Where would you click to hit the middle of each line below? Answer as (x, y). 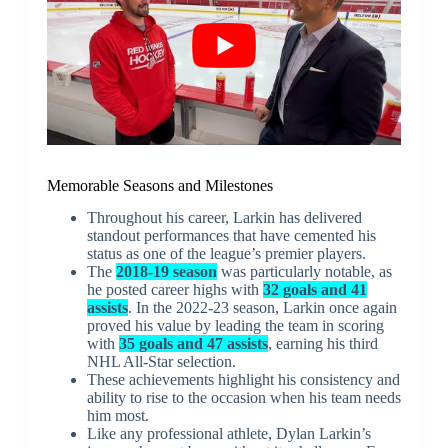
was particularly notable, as (304, 272)
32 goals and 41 (314, 290)
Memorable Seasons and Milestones (159, 185)
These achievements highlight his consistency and (243, 380)
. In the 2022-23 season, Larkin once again (262, 308)
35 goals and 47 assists (193, 344)
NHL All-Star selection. (161, 362)
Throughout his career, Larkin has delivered (224, 218)
